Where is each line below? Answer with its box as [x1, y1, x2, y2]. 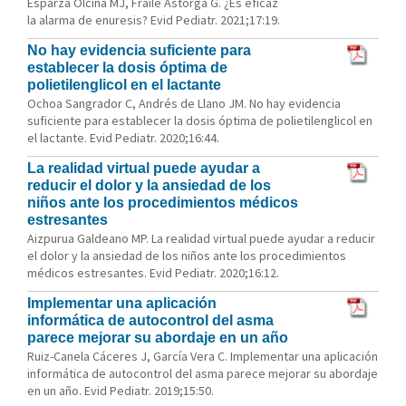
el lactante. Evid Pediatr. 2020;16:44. [27, 130, 219, 146]
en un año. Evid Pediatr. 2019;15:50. [27, 382, 214, 399]
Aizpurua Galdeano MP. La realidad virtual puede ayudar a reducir [27, 230, 375, 246]
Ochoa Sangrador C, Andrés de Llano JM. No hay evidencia [27, 95, 341, 111]
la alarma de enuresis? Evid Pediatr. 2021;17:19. [27, 12, 280, 28]
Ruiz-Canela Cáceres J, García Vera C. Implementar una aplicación [27, 348, 378, 364]
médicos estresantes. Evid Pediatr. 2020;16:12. [27, 265, 279, 281]
